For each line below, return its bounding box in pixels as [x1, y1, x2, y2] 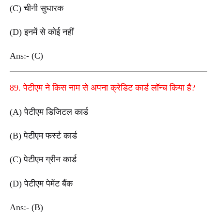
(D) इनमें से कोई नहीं [10, 27, 74, 37]
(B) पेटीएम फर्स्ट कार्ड [10, 131, 77, 140]
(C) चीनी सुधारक [10, 3, 63, 13]
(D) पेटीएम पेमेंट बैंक [10, 178, 73, 188]
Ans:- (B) [10, 202, 46, 212]
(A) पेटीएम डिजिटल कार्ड [10, 107, 88, 117]
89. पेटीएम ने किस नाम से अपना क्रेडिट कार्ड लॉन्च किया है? [10, 82, 195, 93]
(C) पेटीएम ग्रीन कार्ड [10, 155, 77, 165]
